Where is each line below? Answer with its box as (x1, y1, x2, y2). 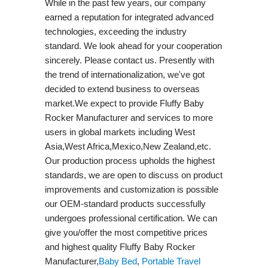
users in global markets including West (44, 126, 195, 137)
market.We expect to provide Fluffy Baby (44, 98, 204, 108)
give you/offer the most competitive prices (44, 227, 208, 237)
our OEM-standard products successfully (44, 198, 206, 209)
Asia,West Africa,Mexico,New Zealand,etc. (44, 141, 211, 151)
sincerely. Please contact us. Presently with (44, 54, 214, 65)
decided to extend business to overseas (44, 83, 200, 94)
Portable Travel (141, 255, 200, 266)
